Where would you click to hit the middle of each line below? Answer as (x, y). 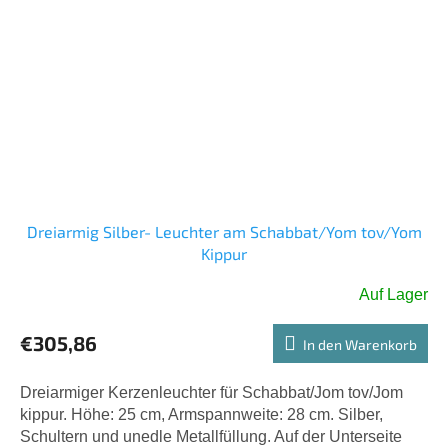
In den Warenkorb (360, 344)
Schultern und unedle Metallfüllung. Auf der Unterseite (211, 436)
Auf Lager (393, 294)
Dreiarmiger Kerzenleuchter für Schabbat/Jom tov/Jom (211, 392)
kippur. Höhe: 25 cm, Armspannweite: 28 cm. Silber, (201, 414)
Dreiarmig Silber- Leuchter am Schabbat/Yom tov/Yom (224, 231)
